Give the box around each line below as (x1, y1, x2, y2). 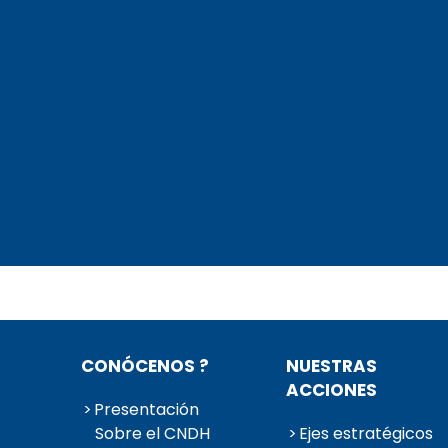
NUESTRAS (286, 354, 378, 379)
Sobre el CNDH (95, 422, 210, 446)
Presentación (94, 398, 199, 422)
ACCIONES (286, 378, 378, 403)
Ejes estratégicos (299, 422, 434, 446)
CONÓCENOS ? (81, 354, 209, 379)
